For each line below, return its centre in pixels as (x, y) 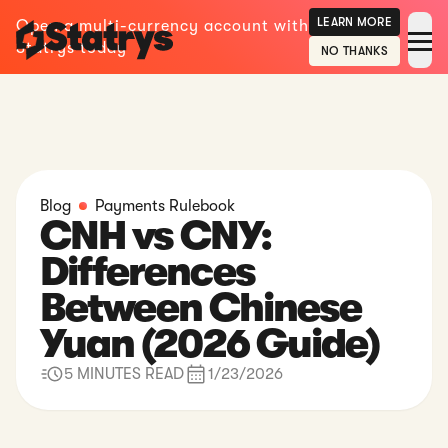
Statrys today (71, 48)
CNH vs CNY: (155, 236)
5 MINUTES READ (124, 374)
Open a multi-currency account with (162, 26)
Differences (147, 272)
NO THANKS (354, 51)
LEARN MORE (354, 22)
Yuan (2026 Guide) (209, 344)
